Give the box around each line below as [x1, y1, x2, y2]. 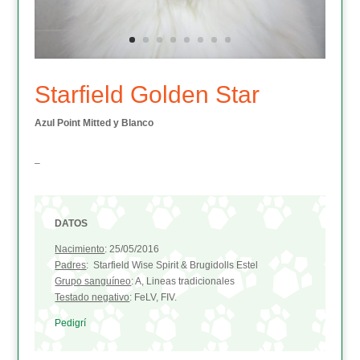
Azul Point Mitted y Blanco [35, 117, 154, 129]
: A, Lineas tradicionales [131, 276, 235, 288]
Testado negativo [55, 292, 130, 304]
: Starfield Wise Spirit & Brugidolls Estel [86, 260, 259, 272]
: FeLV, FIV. [129, 292, 178, 304]
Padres [55, 260, 87, 272]
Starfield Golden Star [35, 81, 260, 108]
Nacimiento [55, 243, 105, 256]
